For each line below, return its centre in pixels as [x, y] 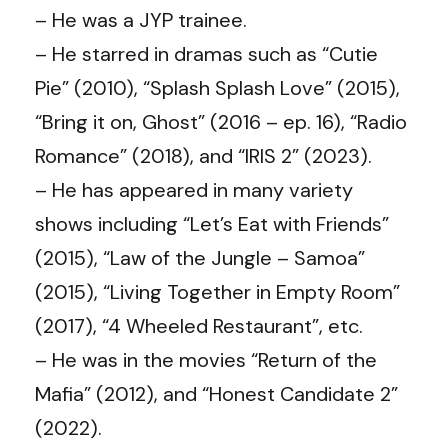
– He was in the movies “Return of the [206, 359]
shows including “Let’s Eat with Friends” [212, 223]
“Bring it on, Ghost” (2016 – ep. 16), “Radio [221, 121]
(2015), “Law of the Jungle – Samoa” [200, 257]
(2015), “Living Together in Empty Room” [217, 291]
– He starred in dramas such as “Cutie [206, 53]
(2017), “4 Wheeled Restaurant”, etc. [199, 325]
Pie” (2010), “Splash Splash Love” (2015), [217, 87]
